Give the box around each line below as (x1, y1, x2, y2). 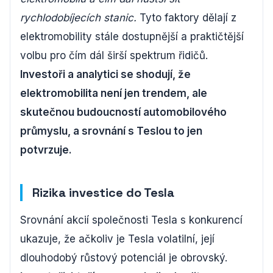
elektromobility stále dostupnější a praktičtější (20, 30, 244, 43)
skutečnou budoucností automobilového (20, 106, 227, 118)
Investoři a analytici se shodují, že (20, 68, 191, 80)
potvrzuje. (20, 144, 72, 156)
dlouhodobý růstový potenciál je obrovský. (20, 252, 227, 264)
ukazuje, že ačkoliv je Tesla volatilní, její (20, 233, 214, 245)
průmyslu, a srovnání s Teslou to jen (20, 125, 202, 137)
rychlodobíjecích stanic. (20, 12, 136, 24)
